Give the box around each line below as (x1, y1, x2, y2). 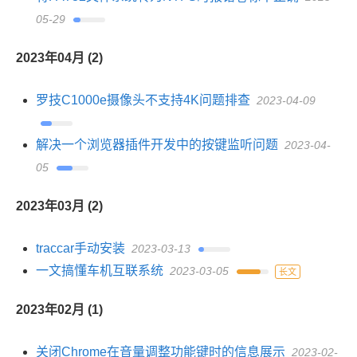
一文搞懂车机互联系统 (36, 264, 163, 277)
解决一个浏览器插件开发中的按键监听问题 (36, 138, 278, 151)
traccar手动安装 (36, 241, 125, 255)
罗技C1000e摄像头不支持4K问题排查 (36, 93, 250, 107)
